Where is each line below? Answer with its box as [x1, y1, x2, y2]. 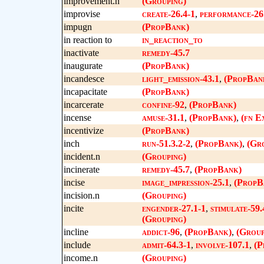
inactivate [63, 48, 99, 58]
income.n [63, 253, 98, 263]
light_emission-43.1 [141, 74, 219, 84]
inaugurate [63, 61, 103, 71]
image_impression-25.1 [141, 177, 229, 187]
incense [63, 113, 91, 123]
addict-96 [141, 227, 180, 237]
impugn [63, 22, 92, 32]
